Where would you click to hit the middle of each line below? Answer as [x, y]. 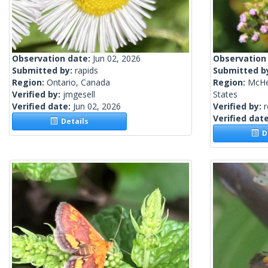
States [225, 95]
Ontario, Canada [78, 83]
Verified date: [42, 106]
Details [73, 121]
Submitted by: [43, 71]
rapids [86, 71]
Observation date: [52, 59]
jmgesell [79, 95]
